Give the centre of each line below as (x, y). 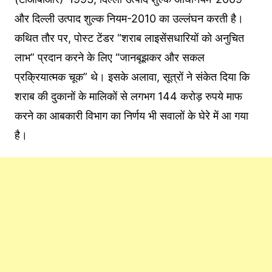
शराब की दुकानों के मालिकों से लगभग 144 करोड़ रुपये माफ (128, 96)
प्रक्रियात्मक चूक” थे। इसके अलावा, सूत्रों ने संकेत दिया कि (132, 76)
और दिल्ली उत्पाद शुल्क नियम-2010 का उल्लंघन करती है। (129, 18)
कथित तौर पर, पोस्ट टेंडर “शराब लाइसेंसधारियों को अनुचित (129, 38)
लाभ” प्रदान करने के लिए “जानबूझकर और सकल (109, 57)
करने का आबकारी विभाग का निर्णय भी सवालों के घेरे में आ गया (131, 115)
